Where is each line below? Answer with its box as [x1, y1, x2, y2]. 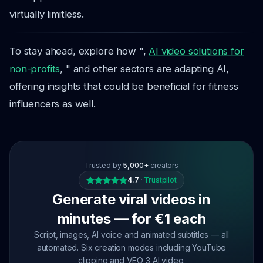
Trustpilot [144, 176, 177, 184]
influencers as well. [9, 98, 96, 110]
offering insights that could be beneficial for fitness [9, 80, 238, 92]
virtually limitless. [9, 8, 84, 20]
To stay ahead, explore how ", [9, 45, 149, 57]
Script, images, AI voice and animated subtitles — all [33, 230, 230, 240]
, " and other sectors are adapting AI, [60, 63, 230, 75]
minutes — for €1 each [57, 210, 206, 227]
